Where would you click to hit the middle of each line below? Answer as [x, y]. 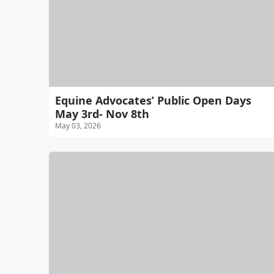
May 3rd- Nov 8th [102, 113]
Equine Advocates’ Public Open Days [153, 100]
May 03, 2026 [78, 125]
